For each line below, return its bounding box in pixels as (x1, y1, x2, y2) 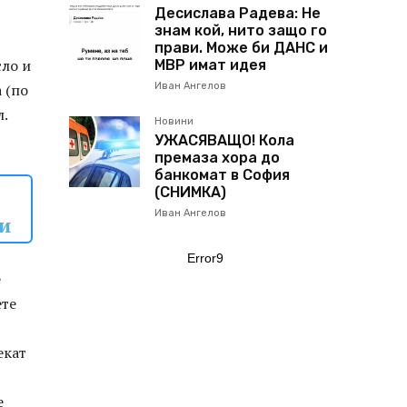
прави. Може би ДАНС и (154, 39, 328, 56)
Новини (154, 115, 194, 127)
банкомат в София (154, 166, 290, 184)
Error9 (187, 251, 223, 265)
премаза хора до (154, 149, 280, 166)
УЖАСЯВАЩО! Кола (154, 132, 294, 149)
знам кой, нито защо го (154, 22, 327, 39)
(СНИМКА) (154, 184, 226, 201)
